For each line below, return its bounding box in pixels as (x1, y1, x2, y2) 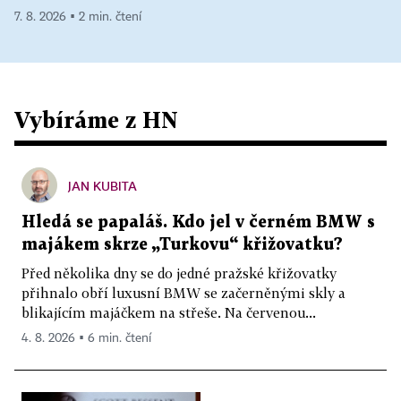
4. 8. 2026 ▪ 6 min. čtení (21, 331, 151, 345)
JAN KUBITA (68, 177, 137, 193)
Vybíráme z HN (14, 106, 178, 132)
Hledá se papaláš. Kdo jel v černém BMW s (21, 214, 375, 230)
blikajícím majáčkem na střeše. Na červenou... (21, 303, 316, 320)
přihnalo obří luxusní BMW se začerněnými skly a (21, 284, 346, 301)
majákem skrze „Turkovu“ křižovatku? (21, 236, 343, 252)
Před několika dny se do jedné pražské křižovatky (21, 264, 337, 281)
